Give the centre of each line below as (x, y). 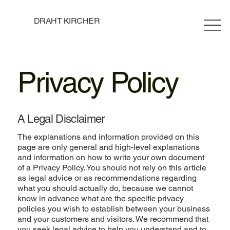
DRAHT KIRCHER (67, 21)
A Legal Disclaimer (61, 119)
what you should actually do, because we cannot (105, 188)
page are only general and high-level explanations (108, 147)
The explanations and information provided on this (108, 137)
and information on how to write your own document (111, 158)
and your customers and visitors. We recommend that (113, 219)
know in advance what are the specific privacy (100, 199)
